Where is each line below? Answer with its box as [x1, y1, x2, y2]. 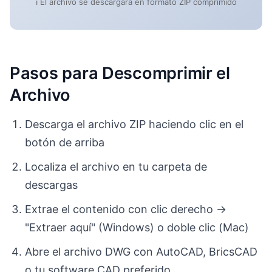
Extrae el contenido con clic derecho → [25, 202, 227, 216]
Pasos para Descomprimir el [10, 63, 230, 84]
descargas [25, 178, 78, 191]
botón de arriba [25, 136, 105, 149]
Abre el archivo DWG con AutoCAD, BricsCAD [25, 245, 258, 258]
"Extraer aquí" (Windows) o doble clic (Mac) [25, 220, 250, 234]
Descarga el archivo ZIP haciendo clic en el [25, 118, 244, 131]
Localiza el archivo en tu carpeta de [25, 160, 208, 173]
